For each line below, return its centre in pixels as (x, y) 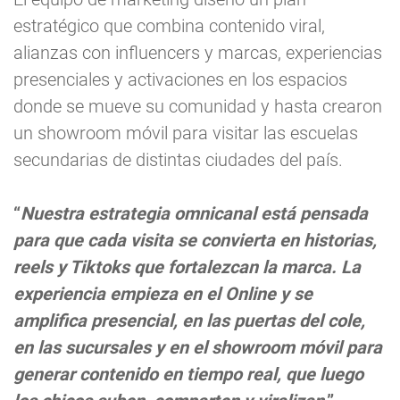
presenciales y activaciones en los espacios (180, 80)
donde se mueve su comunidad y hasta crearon (198, 107)
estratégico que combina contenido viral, (169, 26)
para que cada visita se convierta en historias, (195, 241)
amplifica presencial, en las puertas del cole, (189, 321)
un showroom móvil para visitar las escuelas (186, 133)
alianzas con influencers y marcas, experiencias (198, 53)
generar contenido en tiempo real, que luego (188, 375)
